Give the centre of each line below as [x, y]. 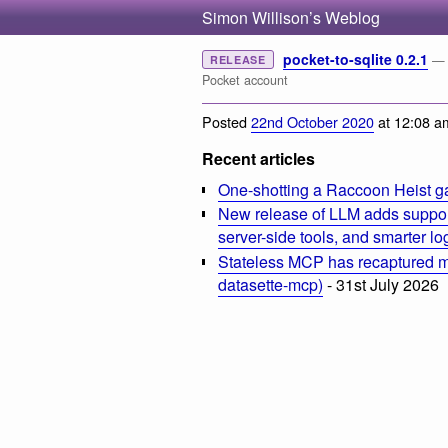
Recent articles [258, 158]
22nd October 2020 [312, 121]
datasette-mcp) [270, 284]
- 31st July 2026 [381, 284]
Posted [226, 121]
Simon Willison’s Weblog [291, 17]
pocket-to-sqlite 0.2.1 [355, 59]
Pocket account [245, 80]
